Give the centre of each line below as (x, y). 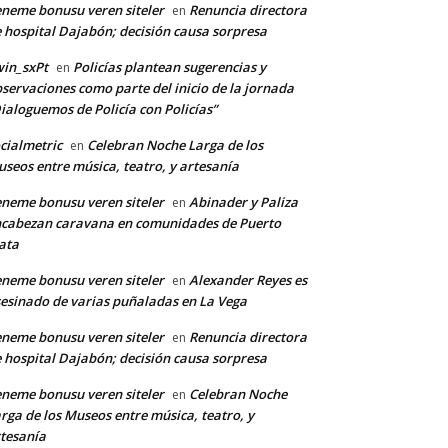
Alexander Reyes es (248, 280)
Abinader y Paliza (243, 202)
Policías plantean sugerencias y (169, 67)
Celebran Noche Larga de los (175, 145)
